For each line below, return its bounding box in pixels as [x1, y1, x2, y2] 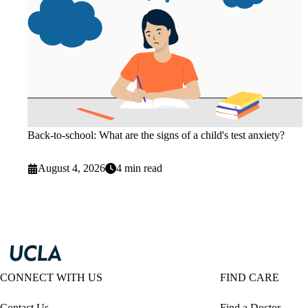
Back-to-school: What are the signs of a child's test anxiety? [27, 129, 285, 142]
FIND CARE [220, 272, 279, 284]
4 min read [116, 162, 163, 175]
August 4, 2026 [38, 162, 106, 175]
